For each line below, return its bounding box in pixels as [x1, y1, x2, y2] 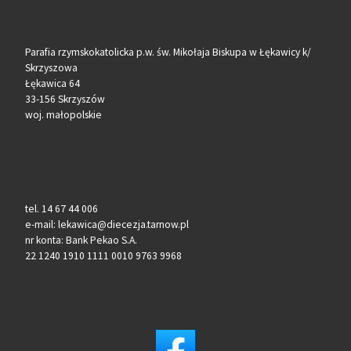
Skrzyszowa [24, 60, 78, 74]
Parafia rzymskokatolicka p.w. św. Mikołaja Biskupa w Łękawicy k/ [24, 45, 311, 59]
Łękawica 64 [24, 76, 80, 90]
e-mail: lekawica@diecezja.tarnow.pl [24, 218, 189, 232]
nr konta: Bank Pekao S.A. [24, 233, 137, 248]
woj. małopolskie [24, 107, 102, 121]
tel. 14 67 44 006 [24, 202, 98, 216]
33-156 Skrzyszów [24, 92, 105, 106]
